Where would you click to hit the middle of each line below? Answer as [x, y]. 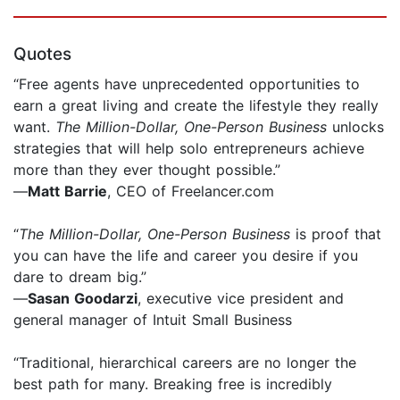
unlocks [355, 126]
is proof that [336, 233]
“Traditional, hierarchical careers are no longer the [185, 362]
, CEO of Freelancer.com [191, 191]
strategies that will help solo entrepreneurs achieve [189, 148]
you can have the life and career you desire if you [186, 255]
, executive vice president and [241, 298]
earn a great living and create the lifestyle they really [196, 105]
